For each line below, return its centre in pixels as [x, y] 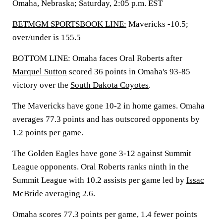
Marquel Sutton [40, 72]
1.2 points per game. [48, 133]
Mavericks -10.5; [157, 24]
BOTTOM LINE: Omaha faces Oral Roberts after [97, 58]
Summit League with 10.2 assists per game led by [99, 180]
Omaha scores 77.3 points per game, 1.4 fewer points [105, 214]
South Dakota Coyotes [110, 85]
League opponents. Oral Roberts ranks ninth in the [101, 167]
